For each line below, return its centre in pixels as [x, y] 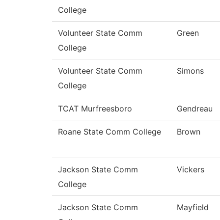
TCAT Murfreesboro [95, 109]
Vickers [191, 170]
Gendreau [195, 109]
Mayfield [193, 207]
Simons [190, 71]
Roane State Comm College [110, 132]
